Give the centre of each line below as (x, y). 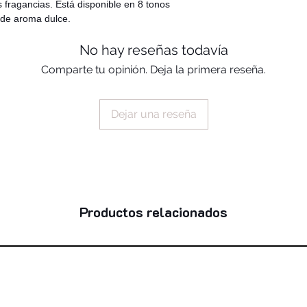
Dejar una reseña (153, 114)
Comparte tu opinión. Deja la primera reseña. (153, 70)
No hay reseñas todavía (153, 50)
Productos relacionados (153, 212)
